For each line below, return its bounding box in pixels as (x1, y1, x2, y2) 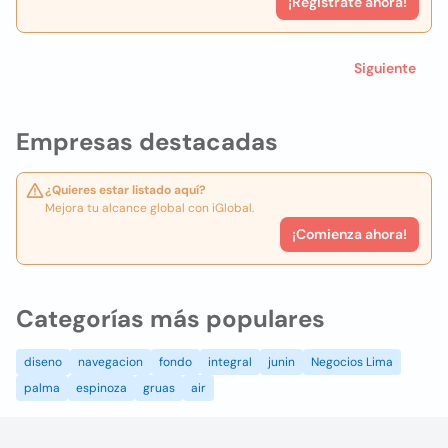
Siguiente (354, 59, 416, 77)
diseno (24, 354, 62, 370)
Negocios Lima (311, 354, 393, 370)
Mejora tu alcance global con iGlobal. (45, 200, 254, 216)
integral (208, 354, 252, 370)
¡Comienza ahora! (292, 225, 407, 243)
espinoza (76, 380, 127, 396)
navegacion (78, 354, 143, 370)
